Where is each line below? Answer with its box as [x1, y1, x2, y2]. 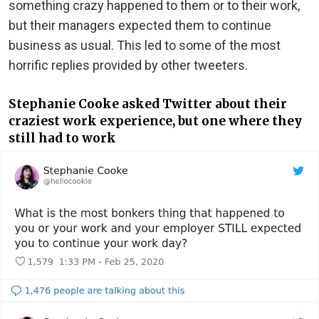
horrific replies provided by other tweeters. [9, 57, 248, 73]
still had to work [9, 130, 116, 147]
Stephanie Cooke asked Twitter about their [9, 96, 287, 113]
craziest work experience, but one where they [9, 113, 302, 130]
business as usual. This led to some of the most [9, 37, 281, 53]
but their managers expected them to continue [9, 17, 271, 33]
